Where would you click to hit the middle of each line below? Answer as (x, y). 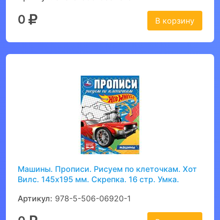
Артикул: (35, 198)
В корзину (175, 21)
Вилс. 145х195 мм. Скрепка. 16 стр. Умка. (98, 179)
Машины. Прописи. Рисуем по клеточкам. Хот (107, 169)
